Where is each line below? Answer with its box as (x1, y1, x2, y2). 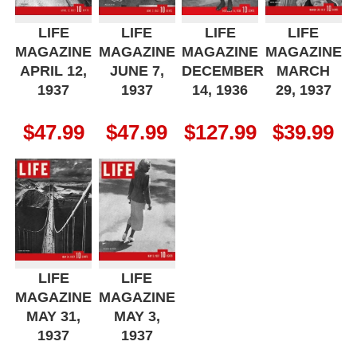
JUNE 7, (109, 62, 164, 79)
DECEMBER (182, 62, 265, 79)
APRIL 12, (20, 62, 88, 79)
